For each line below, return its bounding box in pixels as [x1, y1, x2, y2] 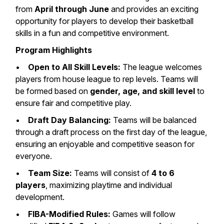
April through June [34, 3, 109, 14]
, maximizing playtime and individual [45, 179, 172, 190]
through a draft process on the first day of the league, [15, 126, 207, 137]
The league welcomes [120, 61, 202, 72]
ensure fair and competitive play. [15, 97, 132, 108]
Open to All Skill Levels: [28, 61, 121, 72]
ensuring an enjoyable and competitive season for [15, 138, 195, 149]
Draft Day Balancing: [28, 114, 111, 125]
